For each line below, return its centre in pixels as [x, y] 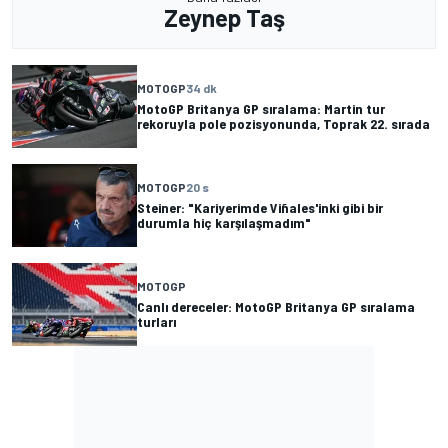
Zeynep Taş [224, 17]
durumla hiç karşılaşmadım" [224, 223]
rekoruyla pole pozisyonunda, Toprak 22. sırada [283, 124]
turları [156, 322]
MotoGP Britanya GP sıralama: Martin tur [261, 109]
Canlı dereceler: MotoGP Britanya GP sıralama [276, 307]
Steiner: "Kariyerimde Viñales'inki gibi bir [260, 208]
